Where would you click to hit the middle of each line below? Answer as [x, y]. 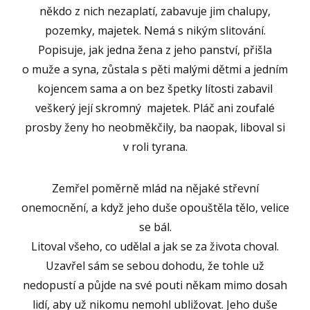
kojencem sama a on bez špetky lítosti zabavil [155, 89]
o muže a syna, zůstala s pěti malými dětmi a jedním [155, 70]
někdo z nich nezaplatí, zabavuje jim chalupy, [155, 11]
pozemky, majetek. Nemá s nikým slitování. [155, 31]
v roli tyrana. [155, 147]
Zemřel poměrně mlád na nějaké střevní [155, 189]
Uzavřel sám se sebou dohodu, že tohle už [155, 266]
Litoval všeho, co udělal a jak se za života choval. [155, 247]
